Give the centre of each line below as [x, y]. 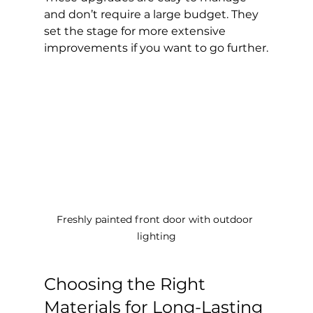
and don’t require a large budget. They [152, 14]
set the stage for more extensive [136, 31]
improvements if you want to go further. [156, 48]
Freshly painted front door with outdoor [156, 220]
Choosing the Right [126, 284]
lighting [156, 236]
